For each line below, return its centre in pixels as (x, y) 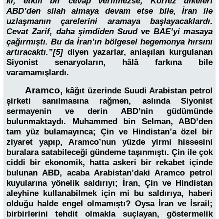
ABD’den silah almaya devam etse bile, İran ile (109, 11)
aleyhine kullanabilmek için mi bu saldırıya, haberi (109, 193)
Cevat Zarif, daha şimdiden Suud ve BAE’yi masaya (109, 32)
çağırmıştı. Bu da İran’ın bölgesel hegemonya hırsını (109, 42)
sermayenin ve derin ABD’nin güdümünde (109, 111)
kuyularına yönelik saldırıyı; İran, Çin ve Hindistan (109, 183)
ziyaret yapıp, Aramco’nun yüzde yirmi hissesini (109, 142)
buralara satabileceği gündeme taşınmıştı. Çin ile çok (109, 152)
